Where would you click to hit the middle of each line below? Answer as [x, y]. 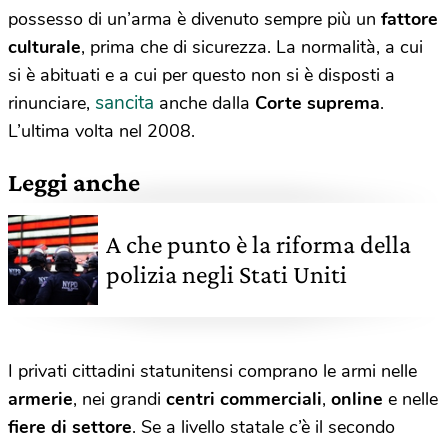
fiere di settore [70, 426]
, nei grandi [119, 398]
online [357, 398]
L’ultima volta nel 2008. [101, 130]
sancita [124, 102]
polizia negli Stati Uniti [226, 274]
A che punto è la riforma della [258, 244]
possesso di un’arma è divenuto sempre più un [194, 18]
